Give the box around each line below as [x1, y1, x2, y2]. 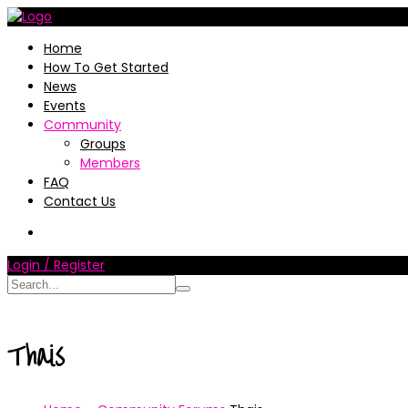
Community [44, 116, 121, 134]
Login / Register [7, 256, 105, 274]
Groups [80, 135, 126, 153]
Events [44, 97, 86, 115]
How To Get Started [44, 58, 168, 76]
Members [80, 154, 140, 172]
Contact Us [44, 192, 116, 210]
